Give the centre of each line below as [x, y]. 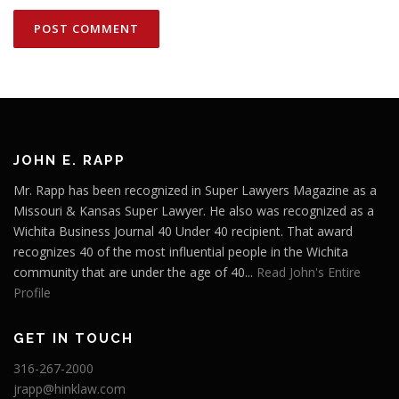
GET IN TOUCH [73, 339]
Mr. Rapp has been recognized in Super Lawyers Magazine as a [195, 191]
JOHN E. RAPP [69, 161]
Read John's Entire [309, 273]
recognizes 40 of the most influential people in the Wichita [181, 252]
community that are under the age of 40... [135, 273]
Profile [32, 293]
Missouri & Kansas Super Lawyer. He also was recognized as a [194, 211]
